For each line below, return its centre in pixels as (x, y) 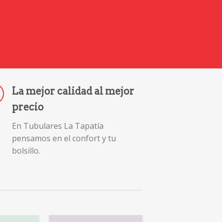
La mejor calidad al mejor (73, 91)
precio (28, 107)
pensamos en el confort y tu (64, 138)
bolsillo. (26, 150)
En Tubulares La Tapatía (58, 126)
